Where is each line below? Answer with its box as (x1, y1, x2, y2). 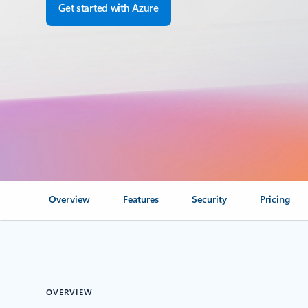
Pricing (260, 192, 291, 206)
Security (192, 192, 228, 206)
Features (123, 192, 159, 206)
